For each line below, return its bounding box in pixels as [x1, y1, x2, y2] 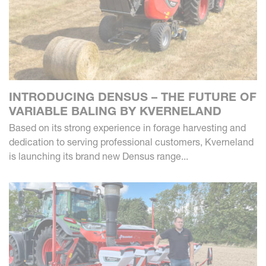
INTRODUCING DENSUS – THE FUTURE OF [9, 89, 256, 104]
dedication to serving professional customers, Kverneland [9, 135, 254, 148]
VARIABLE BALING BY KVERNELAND [9, 103, 221, 118]
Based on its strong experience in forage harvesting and [9, 121, 246, 134]
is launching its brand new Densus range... [9, 150, 188, 162]
